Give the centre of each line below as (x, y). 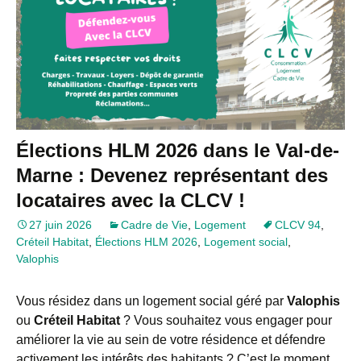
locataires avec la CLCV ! (131, 201)
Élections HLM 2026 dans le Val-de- (178, 151)
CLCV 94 (298, 225)
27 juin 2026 (60, 225)
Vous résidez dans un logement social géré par (151, 301)
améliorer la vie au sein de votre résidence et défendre (171, 340)
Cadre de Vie (154, 225)
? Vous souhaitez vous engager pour (226, 321)
